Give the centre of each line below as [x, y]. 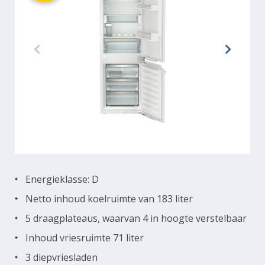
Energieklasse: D [62, 179]
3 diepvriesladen [62, 257]
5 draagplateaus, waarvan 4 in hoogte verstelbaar [136, 218]
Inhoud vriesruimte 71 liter [85, 237]
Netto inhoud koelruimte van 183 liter [109, 198]
